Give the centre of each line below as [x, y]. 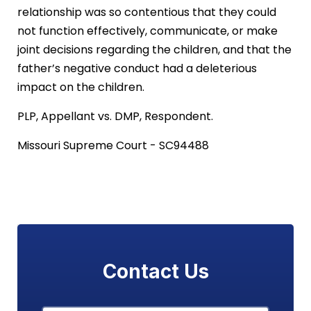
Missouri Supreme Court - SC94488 [113, 145]
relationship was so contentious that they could [147, 12]
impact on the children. [81, 87]
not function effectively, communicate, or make [148, 31]
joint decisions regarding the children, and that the [154, 50]
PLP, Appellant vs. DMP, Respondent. [115, 116]
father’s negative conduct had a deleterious [137, 68]
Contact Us [155, 271]
